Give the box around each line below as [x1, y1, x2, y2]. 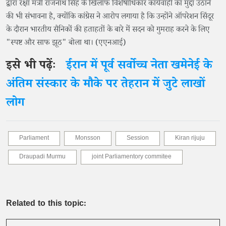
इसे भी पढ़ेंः [6, 57, 63, 76]
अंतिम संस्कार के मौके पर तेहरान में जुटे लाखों [6, 76, 205, 95]
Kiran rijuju [175, 134, 205, 144]
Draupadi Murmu [19, 152, 66, 162]
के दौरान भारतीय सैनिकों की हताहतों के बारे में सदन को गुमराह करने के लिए [6, 24, 210, 37]
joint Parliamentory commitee [92, 152, 172, 162]
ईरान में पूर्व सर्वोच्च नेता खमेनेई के [66, 57, 212, 76]
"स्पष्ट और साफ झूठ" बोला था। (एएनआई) [6, 37, 126, 50]
